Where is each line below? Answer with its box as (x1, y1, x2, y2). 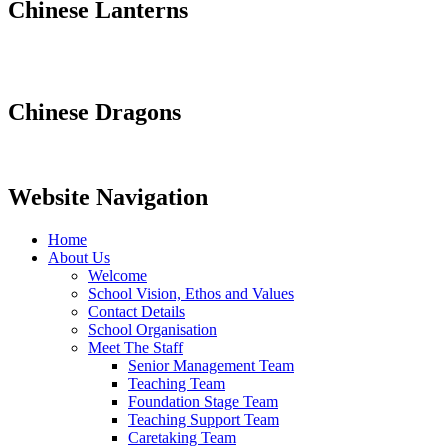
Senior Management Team (128, 357, 294, 375)
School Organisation (88, 321, 217, 339)
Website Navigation (8, 184, 208, 211)
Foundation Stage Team (128, 393, 278, 411)
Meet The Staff (88, 339, 183, 357)
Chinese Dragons (8, 99, 181, 126)
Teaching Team (128, 375, 225, 393)
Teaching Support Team (128, 411, 279, 429)
